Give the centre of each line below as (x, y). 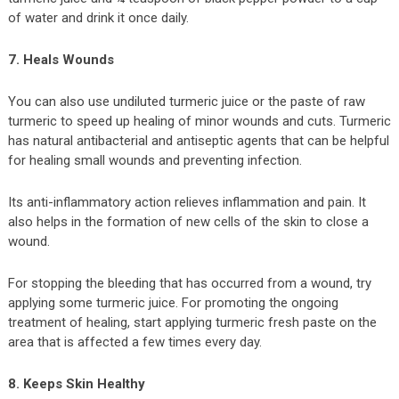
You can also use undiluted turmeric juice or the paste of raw (186, 101)
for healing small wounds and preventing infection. (155, 160)
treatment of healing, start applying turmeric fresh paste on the (192, 322)
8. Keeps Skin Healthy (76, 383)
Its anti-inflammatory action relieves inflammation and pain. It (187, 202)
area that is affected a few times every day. (134, 342)
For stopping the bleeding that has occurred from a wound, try (189, 283)
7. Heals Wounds (61, 59)
